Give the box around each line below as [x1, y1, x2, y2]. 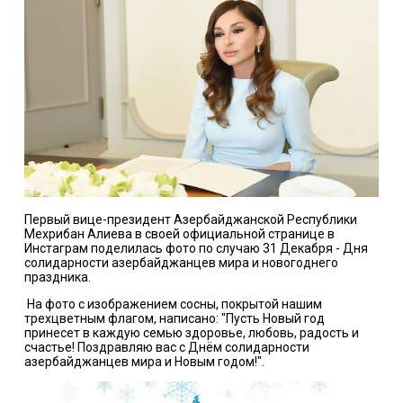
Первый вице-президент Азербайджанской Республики [23, 211, 357, 227]
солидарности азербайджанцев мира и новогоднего [23, 255, 338, 270]
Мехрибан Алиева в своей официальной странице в [23, 226, 335, 241]
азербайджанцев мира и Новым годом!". [23, 354, 264, 369]
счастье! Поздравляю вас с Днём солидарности [23, 339, 309, 354]
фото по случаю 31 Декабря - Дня [162, 240, 368, 255]
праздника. [23, 269, 91, 284]
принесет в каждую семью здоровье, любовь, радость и [23, 325, 359, 340]
